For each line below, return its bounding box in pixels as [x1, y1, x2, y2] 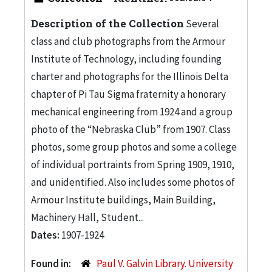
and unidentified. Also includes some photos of [31, 175, 235, 189]
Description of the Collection [31, 16, 184, 30]
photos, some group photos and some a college [31, 140, 237, 154]
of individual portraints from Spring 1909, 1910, [31, 157, 234, 171]
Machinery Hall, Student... [31, 210, 144, 224]
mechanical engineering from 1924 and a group [31, 104, 233, 118]
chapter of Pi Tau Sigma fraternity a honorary [31, 87, 226, 101]
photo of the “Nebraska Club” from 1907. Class [31, 122, 231, 136]
